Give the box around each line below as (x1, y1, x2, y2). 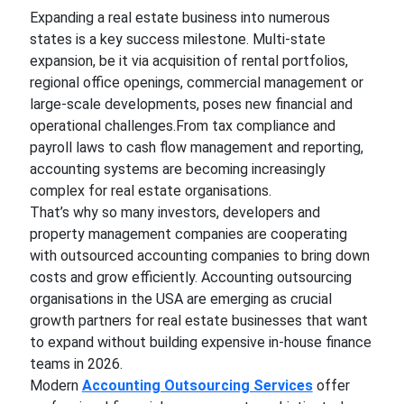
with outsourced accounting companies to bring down (29, 247, 370, 264)
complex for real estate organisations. (29, 182, 271, 199)
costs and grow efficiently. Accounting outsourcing (29, 269, 352, 286)
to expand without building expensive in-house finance (29, 334, 372, 351)
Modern (29, 377, 82, 394)
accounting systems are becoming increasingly (29, 161, 326, 178)
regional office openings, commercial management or (29, 74, 363, 91)
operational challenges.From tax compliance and (29, 117, 335, 134)
